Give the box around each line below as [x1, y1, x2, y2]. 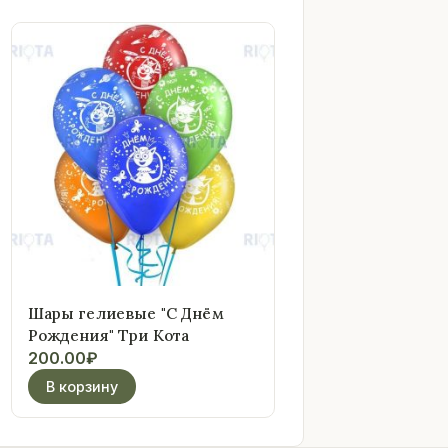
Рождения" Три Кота [27, 324, 190, 345]
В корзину [45, 377, 118, 395]
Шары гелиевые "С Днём [27, 302, 224, 323]
